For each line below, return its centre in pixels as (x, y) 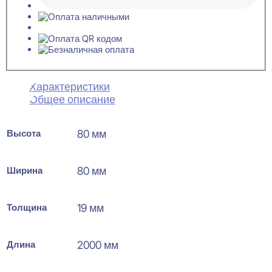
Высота (24, 133)
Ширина (25, 170)
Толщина (27, 207)
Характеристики (70, 86)
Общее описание (72, 99)
